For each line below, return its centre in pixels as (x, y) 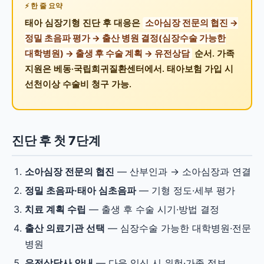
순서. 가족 (213, 53)
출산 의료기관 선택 (65, 228)
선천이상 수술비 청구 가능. (78, 84)
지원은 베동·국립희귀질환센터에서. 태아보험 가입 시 (129, 69)
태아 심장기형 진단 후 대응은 (83, 23)
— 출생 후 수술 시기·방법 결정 (153, 209)
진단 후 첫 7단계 (56, 141)
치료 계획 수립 (55, 209)
